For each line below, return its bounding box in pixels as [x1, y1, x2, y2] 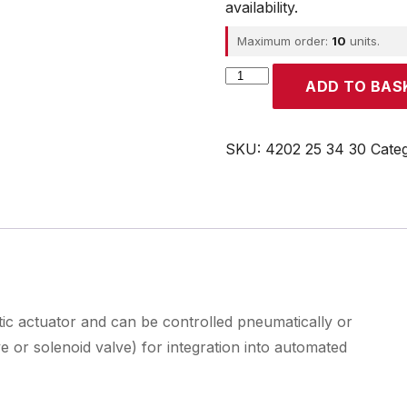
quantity [223, 87, 279, 105]
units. [345, 34, 380, 48]
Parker [223, 65, 272, 83]
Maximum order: [236, 34, 332, 48]
